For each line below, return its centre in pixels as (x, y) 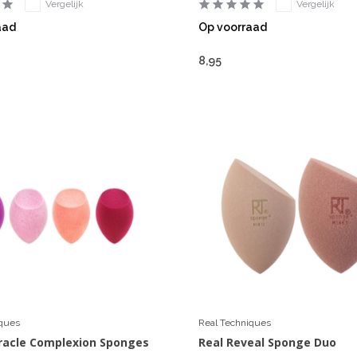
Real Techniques (234, 322)
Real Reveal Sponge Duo (267, 342)
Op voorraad (232, 27)
